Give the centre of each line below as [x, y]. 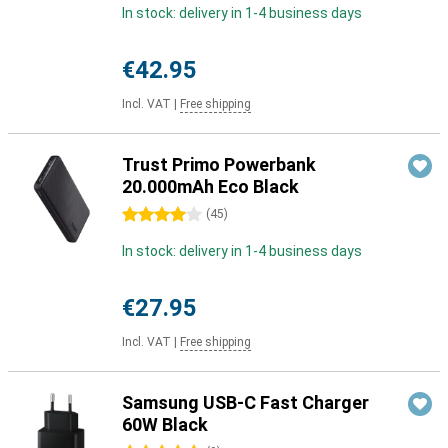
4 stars [145, 215]
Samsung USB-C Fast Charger [245, 402]
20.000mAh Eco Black [210, 186]
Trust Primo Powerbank [219, 164]
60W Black [165, 424]
